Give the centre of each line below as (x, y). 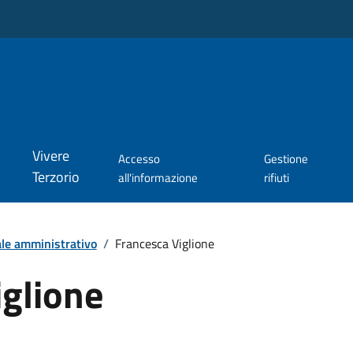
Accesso (139, 159)
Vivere (50, 156)
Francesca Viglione (164, 243)
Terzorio (56, 177)
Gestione (286, 159)
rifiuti (277, 178)
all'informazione (158, 178)
